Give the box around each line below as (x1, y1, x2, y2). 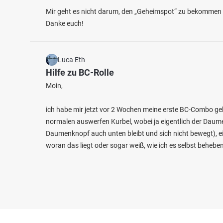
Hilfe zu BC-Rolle (46, 67, 114, 78)
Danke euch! (46, 19, 84, 27)
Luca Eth (58, 56, 85, 64)
